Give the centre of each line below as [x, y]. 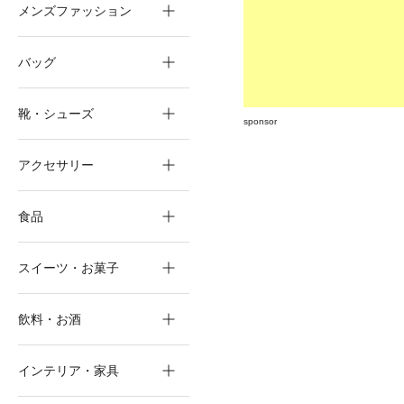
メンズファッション [75, 11]
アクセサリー [56, 165]
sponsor [260, 121]
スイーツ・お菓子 [69, 268]
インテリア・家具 [69, 371]
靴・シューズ [56, 114]
